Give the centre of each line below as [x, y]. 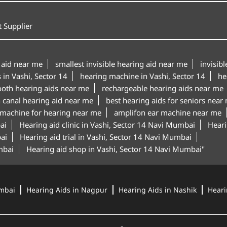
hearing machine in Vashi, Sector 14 [142, 76]
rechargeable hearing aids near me [162, 88]
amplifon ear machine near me [167, 112]
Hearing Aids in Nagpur [67, 190]
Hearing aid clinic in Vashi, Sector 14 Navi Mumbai [107, 124]
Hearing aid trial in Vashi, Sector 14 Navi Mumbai [105, 137]
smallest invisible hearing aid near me [121, 64]
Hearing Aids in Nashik [157, 190]
